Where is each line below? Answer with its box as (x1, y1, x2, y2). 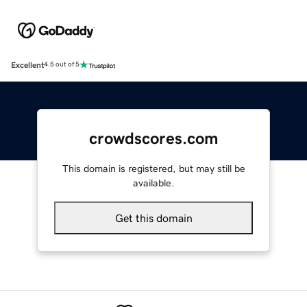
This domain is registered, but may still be (62, 163, 245, 173)
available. (133, 177, 174, 188)
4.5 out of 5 (44, 61, 79, 69)
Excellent (11, 60, 44, 69)
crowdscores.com (88, 130, 219, 147)
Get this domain (114, 212, 193, 223)
